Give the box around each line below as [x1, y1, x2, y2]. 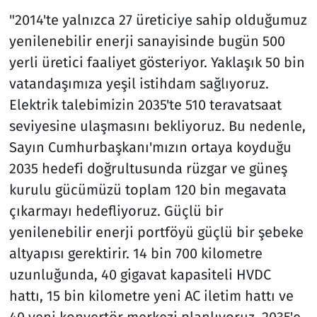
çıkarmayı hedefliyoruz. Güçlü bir [8, 202, 224, 220]
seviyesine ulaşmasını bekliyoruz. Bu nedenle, [8, 117, 306, 135]
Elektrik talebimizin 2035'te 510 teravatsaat [8, 96, 282, 114]
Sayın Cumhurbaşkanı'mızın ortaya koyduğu [8, 139, 292, 156]
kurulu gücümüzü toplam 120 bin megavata [8, 181, 287, 199]
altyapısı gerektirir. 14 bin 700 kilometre [8, 245, 263, 263]
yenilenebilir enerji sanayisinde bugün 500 [8, 33, 285, 50]
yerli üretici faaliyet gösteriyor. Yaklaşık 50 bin [8, 54, 305, 71]
